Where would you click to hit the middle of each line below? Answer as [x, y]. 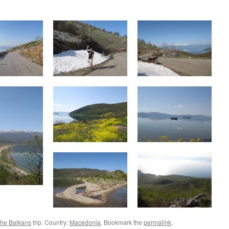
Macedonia [85, 222]
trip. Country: [50, 222]
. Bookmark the [122, 222]
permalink [157, 222]
